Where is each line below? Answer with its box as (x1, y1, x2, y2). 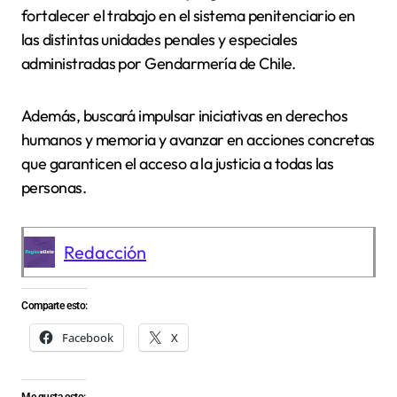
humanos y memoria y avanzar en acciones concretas (21, 128, 375, 150)
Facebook (62, 330, 113, 346)
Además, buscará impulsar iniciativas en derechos (21, 105, 348, 126)
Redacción (64, 240, 146, 263)
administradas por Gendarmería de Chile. (21, 52, 296, 74)
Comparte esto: (21, 300, 88, 313)
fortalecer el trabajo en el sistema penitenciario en (21, 4, 355, 26)
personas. (21, 176, 87, 198)
